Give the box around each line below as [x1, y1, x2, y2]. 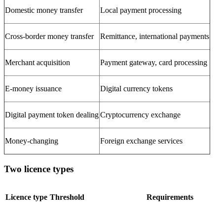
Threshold [50, 193, 84, 202]
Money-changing [5, 136, 58, 145]
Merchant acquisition [5, 58, 70, 67]
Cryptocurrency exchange [100, 110, 181, 119]
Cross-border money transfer [5, 32, 94, 40]
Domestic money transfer [5, 5, 83, 14]
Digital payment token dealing [5, 110, 99, 119]
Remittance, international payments [100, 32, 209, 40]
